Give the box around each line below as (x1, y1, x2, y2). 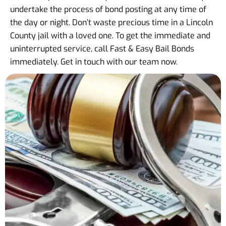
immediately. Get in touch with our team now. (10, 56, 178, 67)
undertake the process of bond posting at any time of (10, 4, 206, 15)
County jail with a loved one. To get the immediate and (10, 30, 210, 41)
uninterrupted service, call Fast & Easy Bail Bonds (10, 43, 194, 54)
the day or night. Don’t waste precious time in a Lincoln (10, 17, 213, 28)
